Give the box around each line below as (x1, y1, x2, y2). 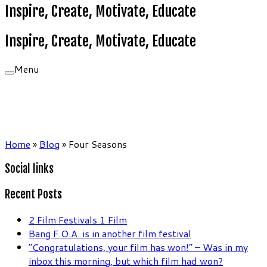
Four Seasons (69, 136, 127, 151)
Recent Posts (5, 187, 62, 202)
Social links (5, 162, 54, 176)
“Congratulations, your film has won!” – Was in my (29, 240, 248, 254)
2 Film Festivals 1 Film (29, 212, 127, 226)
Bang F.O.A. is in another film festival (29, 226, 191, 240)
